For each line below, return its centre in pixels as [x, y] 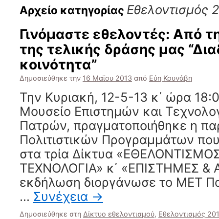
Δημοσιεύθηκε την [50, 78]
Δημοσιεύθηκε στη [50, 214]
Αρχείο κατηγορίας [73, 10]
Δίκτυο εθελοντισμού [119, 214]
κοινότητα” [58, 65]
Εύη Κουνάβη [171, 78]
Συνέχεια [62, 196]
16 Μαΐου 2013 [107, 78]
